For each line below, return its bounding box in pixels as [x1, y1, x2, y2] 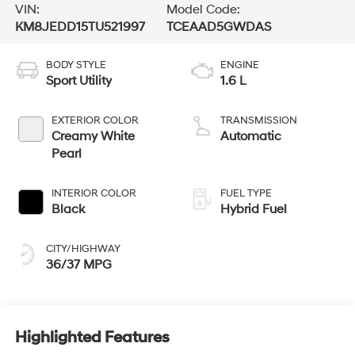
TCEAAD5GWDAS [166, 19, 271, 36]
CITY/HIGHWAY [45, 242, 120, 256]
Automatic [220, 128, 281, 145]
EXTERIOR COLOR [51, 114, 139, 128]
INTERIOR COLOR [51, 187, 136, 200]
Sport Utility [45, 73, 112, 90]
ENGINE [220, 59, 259, 72]
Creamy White [51, 128, 135, 145]
